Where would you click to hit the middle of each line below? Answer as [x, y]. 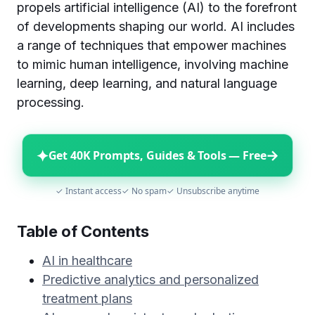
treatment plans [87, 298]
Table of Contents [83, 231]
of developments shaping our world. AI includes [156, 26]
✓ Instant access [89, 191]
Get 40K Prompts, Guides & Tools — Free [157, 155]
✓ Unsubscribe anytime [213, 191]
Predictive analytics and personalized [150, 279]
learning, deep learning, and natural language [147, 83]
